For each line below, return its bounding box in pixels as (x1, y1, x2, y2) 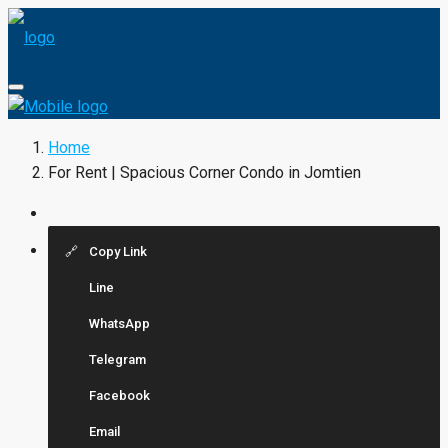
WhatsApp (86, 316, 150, 331)
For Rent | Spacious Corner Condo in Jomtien (48, 163, 361, 182)
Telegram (86, 352, 146, 367)
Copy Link (86, 244, 147, 259)
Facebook (86, 388, 150, 403)
